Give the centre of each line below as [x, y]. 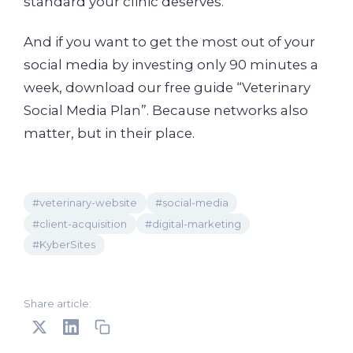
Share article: [58, 304]
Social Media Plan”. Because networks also [166, 111]
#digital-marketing [193, 223]
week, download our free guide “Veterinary [167, 88]
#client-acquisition [80, 223]
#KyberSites [64, 244]
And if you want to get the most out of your [169, 42]
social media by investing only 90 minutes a [171, 65]
